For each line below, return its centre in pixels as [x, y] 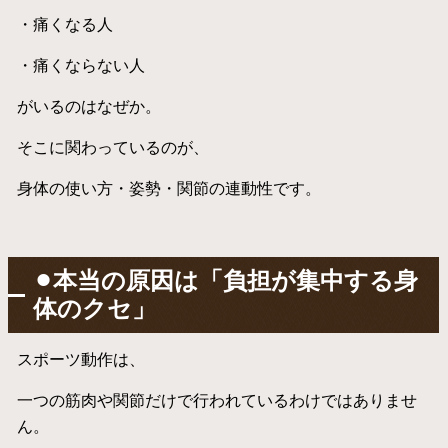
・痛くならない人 [80, 64]
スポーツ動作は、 [80, 358]
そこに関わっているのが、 [112, 146]
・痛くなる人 [64, 23]
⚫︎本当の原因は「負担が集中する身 [226, 280]
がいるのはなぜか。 [88, 105]
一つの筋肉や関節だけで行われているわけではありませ [216, 399]
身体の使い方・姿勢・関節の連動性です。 [168, 187]
